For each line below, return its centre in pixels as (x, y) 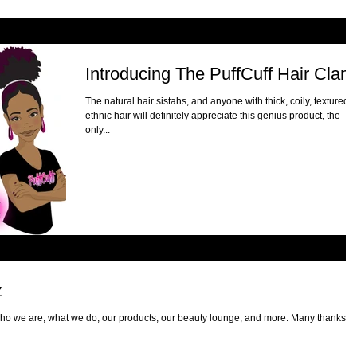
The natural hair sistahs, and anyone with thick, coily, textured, (218, 102)
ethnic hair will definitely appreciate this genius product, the (213, 116)
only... (98, 130)
